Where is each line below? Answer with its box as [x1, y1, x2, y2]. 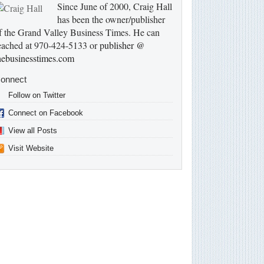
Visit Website [8, 143, 54, 153]
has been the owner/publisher [57, 12, 165, 25]
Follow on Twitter [8, 90, 65, 100]
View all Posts [8, 126, 57, 135]
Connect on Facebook [8, 108, 83, 117]
